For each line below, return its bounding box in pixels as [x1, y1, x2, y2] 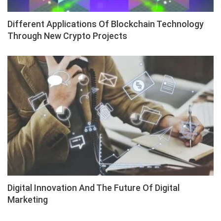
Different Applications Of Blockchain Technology [7, 19, 204, 30]
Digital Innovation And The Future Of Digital [7, 182, 180, 193]
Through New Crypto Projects [7, 31, 127, 41]
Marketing [7, 194, 48, 205]
